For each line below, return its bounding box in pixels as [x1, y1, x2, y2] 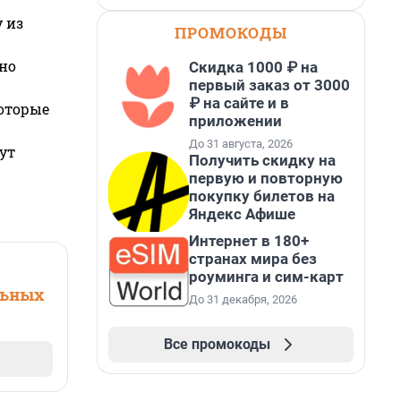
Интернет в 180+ [189, 232, 309, 250]
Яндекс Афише [189, 205, 295, 223]
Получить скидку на [189, 151, 336, 169]
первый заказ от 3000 [189, 76, 350, 94]
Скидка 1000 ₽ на [189, 58, 318, 76]
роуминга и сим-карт [189, 268, 344, 286]
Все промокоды [163, 336, 270, 353]
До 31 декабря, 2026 [189, 293, 297, 306]
